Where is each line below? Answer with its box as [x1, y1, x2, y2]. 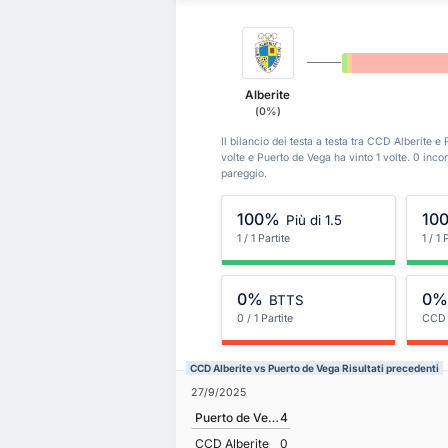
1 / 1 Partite [237, 232, 291, 246]
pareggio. [221, 167, 268, 181]
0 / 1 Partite [237, 312, 294, 326]
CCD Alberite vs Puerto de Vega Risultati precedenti [190, 362, 439, 375]
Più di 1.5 [285, 211, 342, 228]
